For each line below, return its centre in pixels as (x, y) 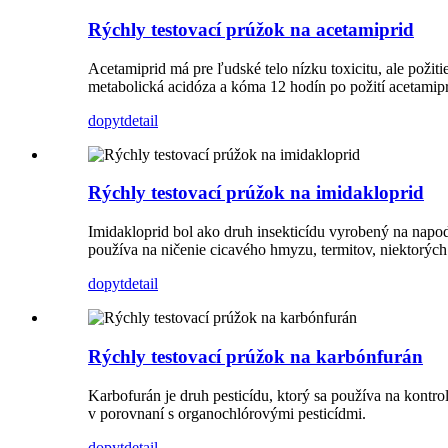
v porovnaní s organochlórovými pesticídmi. (227, 413)
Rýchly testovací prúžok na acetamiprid (251, 29)
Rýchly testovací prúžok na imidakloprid (256, 193)
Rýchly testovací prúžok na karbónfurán (255, 356)
